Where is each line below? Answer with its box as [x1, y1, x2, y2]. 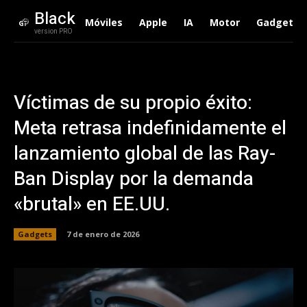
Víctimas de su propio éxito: [14, 89, 252, 117]
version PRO [34, 27, 73, 36]
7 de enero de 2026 [66, 228, 139, 239]
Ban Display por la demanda [14, 165, 254, 193]
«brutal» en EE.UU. [14, 191, 170, 219]
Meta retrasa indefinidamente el [14, 114, 286, 143]
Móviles [84, 16, 123, 29]
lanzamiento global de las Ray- [14, 140, 275, 168]
